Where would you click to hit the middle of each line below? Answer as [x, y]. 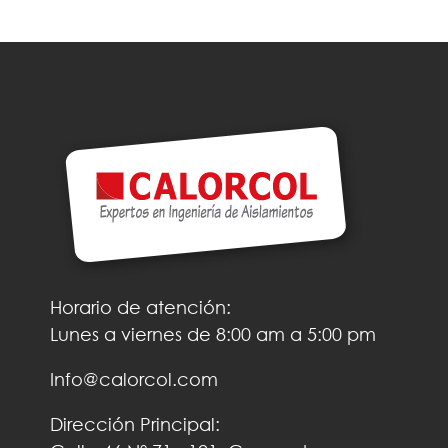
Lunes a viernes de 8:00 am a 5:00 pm [213, 333]
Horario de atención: [140, 306]
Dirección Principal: [135, 423]
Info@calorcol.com [134, 378]
